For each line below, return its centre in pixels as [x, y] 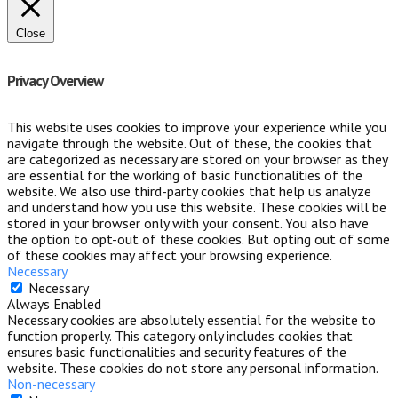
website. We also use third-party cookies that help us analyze [189, 191]
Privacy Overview [55, 80]
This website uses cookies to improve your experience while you [197, 127]
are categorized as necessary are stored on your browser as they [197, 159]
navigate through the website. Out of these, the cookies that [190, 143]
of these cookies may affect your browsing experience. [170, 255]
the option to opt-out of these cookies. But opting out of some [199, 239]
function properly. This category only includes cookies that [180, 335]
